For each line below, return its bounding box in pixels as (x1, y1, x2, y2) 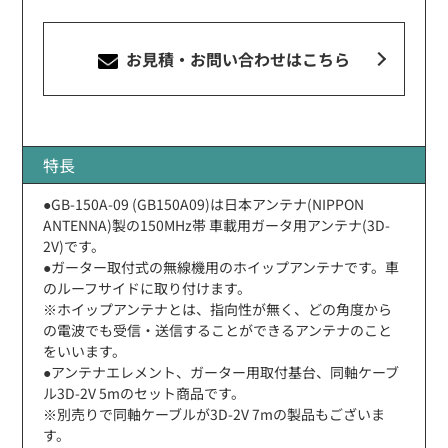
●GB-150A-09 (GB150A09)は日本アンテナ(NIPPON (43, 193, 365, 214)
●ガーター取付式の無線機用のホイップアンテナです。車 (43, 256, 400, 277)
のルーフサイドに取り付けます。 (43, 277, 252, 298)
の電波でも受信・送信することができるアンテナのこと (43, 319, 393, 340)
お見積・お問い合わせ (122, 46, 286, 71)
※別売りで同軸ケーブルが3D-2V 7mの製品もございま (43, 403, 386, 424)
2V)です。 (43, 235, 106, 256)
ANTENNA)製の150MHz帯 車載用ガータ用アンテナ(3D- (43, 214, 391, 235)
